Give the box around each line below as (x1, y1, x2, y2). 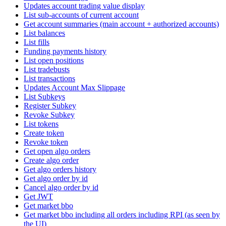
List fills (24, 38, 49, 47)
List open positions (24, 56, 84, 65)
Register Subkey (24, 101, 76, 110)
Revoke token (24, 138, 68, 147)
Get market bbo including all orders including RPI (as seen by (24, 210, 220, 219)
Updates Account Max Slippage (24, 83, 125, 92)
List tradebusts (24, 65, 70, 74)
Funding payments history (24, 47, 106, 56)
